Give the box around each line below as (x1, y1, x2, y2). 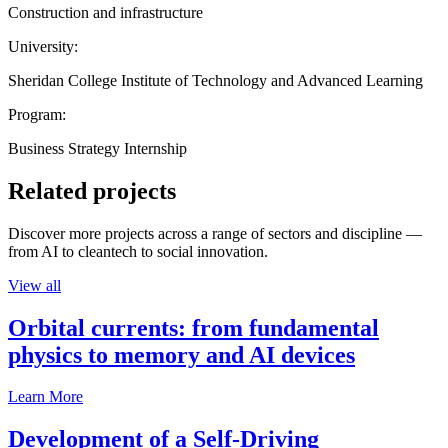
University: (8, 37, 78, 55)
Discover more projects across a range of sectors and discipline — (8, 224, 422, 242)
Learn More (8, 388, 83, 406)
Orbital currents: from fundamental (8, 314, 379, 341)
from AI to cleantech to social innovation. (8, 242, 268, 260)
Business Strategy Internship (8, 139, 187, 157)
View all (8, 276, 61, 294)
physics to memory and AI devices (8, 341, 355, 368)
